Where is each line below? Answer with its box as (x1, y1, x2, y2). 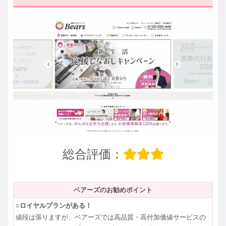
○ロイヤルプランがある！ (16, 202, 92, 210)
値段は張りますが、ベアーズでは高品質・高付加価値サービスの (16, 213, 206, 221)
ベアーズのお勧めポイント (74, 186, 152, 194)
